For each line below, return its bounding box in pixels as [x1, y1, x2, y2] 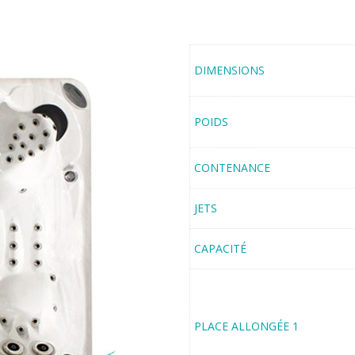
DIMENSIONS [194, 63, 265, 78]
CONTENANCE [194, 160, 270, 175]
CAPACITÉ [194, 241, 246, 256]
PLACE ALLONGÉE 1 [194, 319, 299, 334]
